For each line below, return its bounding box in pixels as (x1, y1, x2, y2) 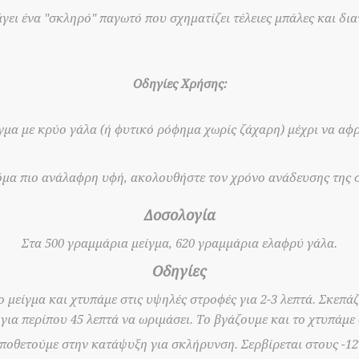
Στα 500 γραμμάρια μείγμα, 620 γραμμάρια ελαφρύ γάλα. (22, 236, 337, 251)
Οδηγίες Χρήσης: (132, 77, 227, 91)
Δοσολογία (143, 208, 216, 224)
